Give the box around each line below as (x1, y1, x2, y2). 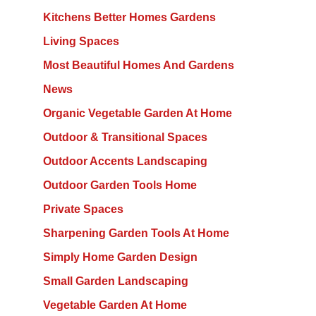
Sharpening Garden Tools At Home (42, 227, 229, 240)
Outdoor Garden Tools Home (42, 179, 197, 192)
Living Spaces (42, 35, 119, 48)
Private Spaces (42, 203, 123, 216)
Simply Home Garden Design (42, 251, 197, 264)
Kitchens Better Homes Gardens (42, 11, 216, 24)
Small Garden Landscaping (42, 275, 188, 288)
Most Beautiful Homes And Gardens (42, 59, 234, 72)
